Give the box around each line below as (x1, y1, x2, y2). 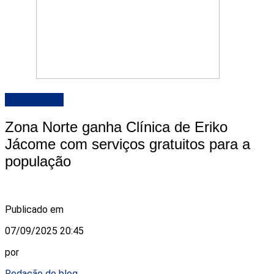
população (5, 153, 71, 170)
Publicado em (5, 203, 64, 215)
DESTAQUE (5, 93, 64, 107)
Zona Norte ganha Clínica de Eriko (5, 119, 228, 136)
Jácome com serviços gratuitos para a (5, 136, 250, 153)
